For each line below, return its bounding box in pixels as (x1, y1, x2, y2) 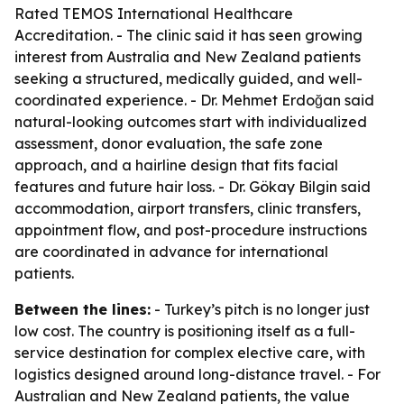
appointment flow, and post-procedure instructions (14, 221, 367, 239)
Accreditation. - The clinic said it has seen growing (14, 26, 363, 44)
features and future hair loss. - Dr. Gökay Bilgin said (14, 178, 371, 196)
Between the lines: (14, 300, 151, 318)
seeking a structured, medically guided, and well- (14, 69, 363, 87)
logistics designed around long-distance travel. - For (14, 365, 381, 383)
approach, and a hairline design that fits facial (14, 156, 338, 174)
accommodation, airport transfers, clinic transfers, (14, 199, 361, 217)
